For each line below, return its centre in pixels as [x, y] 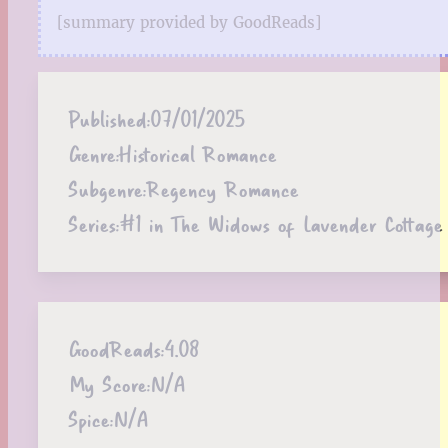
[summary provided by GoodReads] [189, 23]
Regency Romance [222, 189]
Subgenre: [107, 189]
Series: [93, 224]
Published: [109, 119]
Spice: [90, 419]
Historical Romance [197, 154]
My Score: [109, 384]
